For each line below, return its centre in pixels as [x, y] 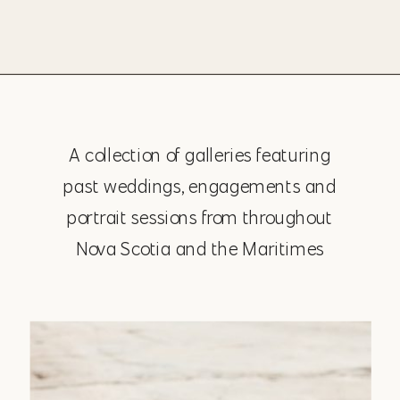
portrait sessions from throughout [200, 217]
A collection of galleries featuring [200, 155]
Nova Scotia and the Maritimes [200, 249]
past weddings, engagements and [200, 186]
